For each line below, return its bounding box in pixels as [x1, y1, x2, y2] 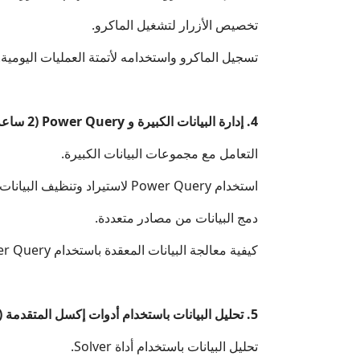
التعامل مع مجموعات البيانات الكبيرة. [61, 144, 258, 162]
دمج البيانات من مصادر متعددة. [95, 208, 258, 227]
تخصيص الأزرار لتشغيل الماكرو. [92, 15, 258, 34]
